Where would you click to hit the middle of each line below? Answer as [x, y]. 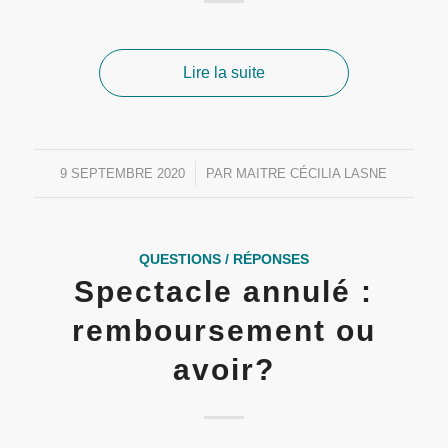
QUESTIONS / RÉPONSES [223, 259]
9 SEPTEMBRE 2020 [123, 173]
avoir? [223, 369]
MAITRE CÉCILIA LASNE [312, 173]
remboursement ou [223, 330]
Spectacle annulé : [224, 291]
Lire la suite [223, 72]
